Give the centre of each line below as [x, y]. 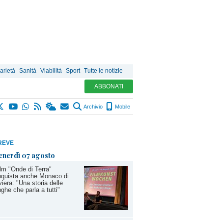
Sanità [28, 71]
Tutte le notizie [103, 71]
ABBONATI [109, 86]
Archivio [93, 107]
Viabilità [51, 71]
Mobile [122, 107]
